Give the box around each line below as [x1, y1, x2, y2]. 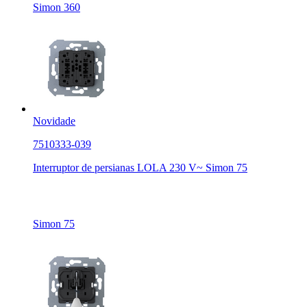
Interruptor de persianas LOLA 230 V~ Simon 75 [33, 162, 247, 174]
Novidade [33, 115, 75, 127]
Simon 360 [33, 1, 80, 14]
